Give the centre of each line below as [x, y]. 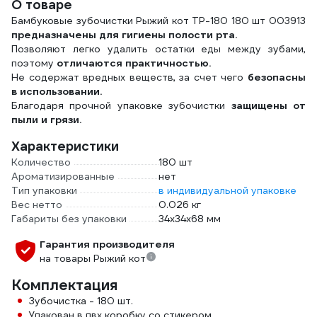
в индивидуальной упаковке [227, 190]
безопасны [277, 77]
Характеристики [65, 146]
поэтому [33, 63]
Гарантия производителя [107, 244]
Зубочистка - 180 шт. [81, 301]
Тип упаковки [44, 190]
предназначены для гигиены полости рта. [124, 35]
